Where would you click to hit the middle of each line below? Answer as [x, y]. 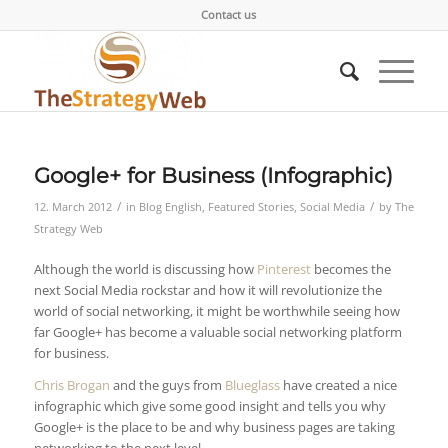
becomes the [350, 269]
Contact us [229, 14]
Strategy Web [68, 229]
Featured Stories [250, 207]
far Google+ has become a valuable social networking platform [217, 332]
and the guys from [167, 385]
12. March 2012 [72, 207]
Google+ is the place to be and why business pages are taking [214, 427]
